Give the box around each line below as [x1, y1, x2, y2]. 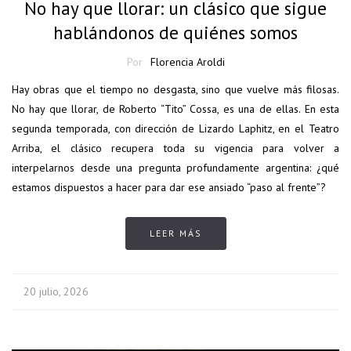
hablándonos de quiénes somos [53, 21, 298, 45]
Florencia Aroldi [150, 55, 225, 70]
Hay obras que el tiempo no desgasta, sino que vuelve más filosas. [12, 82, 339, 97]
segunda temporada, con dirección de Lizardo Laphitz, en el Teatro [12, 121, 339, 136]
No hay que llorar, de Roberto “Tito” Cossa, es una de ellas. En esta [12, 102, 339, 117]
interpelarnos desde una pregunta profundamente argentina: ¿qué [12, 161, 339, 175]
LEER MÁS [149, 227, 202, 240]
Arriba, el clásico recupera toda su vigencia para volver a [12, 141, 339, 156]
